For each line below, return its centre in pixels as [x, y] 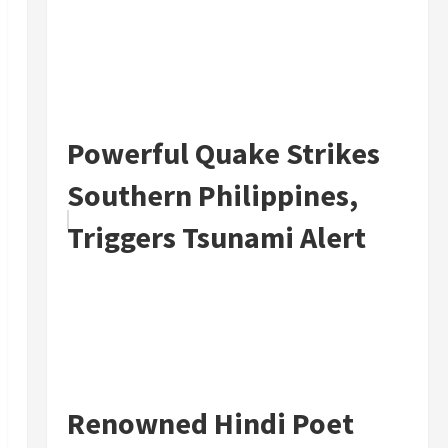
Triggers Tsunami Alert [216, 237]
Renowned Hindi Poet [210, 423]
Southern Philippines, [212, 195]
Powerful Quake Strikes [223, 153]
